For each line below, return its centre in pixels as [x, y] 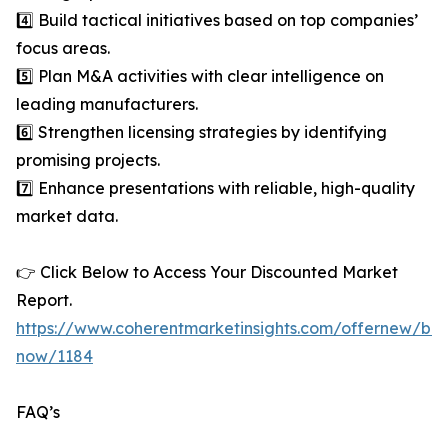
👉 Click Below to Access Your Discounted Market [207, 272]
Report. [44, 300]
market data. [67, 216]
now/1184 [54, 356]
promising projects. [88, 160]
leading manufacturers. [107, 104]
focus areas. [63, 48]
